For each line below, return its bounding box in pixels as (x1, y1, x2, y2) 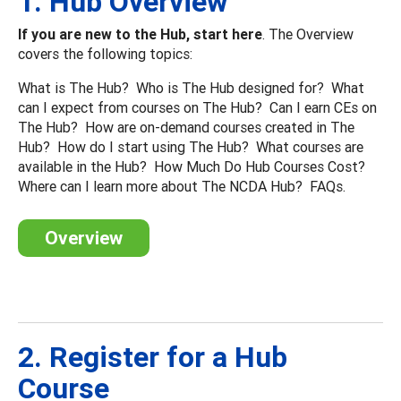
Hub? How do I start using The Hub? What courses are (18, 137, 363, 156)
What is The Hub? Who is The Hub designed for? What (18, 78, 364, 97)
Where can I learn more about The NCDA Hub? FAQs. (18, 176, 353, 195)
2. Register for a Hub (18, 338, 287, 374)
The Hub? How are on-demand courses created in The (18, 117, 354, 136)
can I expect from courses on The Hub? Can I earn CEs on (18, 98, 377, 116)
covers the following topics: (18, 44, 192, 63)
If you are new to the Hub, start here (18, 24, 262, 43)
